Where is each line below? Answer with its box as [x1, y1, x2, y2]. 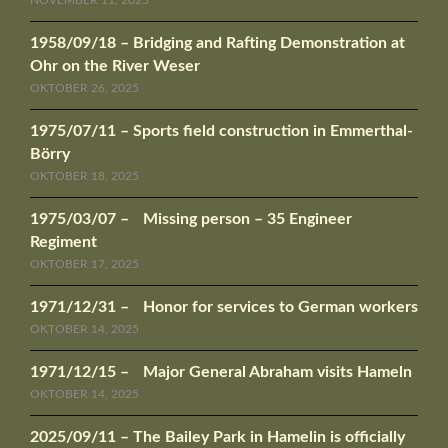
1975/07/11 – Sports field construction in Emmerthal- [30, 122, 413, 139]
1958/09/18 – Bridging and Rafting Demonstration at [30, 34, 405, 51]
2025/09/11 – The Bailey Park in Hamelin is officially [30, 428, 405, 445]
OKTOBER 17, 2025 [30, 257, 139, 270]
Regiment [30, 233, 97, 250]
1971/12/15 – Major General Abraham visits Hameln [30, 363, 412, 380]
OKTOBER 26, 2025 [30, 81, 139, 94]
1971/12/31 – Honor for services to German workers [30, 298, 418, 315]
